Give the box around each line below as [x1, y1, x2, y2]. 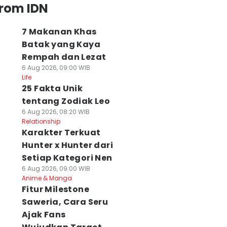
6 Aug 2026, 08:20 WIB [21, 107, 90, 116]
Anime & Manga [21, 174, 72, 182]
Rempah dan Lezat [21, 51, 106, 63]
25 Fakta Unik [21, 83, 83, 94]
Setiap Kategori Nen [21, 152, 112, 164]
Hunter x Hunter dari [21, 139, 113, 151]
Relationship [21, 117, 60, 126]
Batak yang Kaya [21, 39, 100, 50]
